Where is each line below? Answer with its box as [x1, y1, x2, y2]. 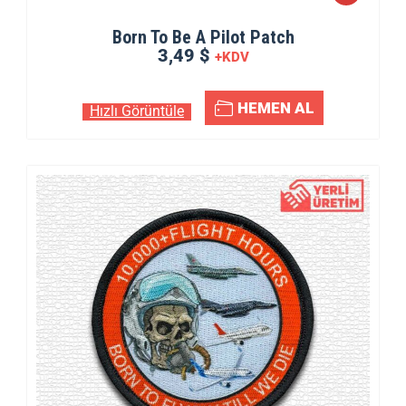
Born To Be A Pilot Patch [111, 26, 295, 48]
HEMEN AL [237, 98, 314, 117]
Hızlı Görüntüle [90, 102, 184, 120]
